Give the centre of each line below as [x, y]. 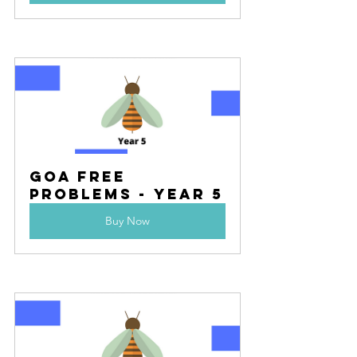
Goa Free [81, 177]
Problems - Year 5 [126, 194]
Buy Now [127, 221]
